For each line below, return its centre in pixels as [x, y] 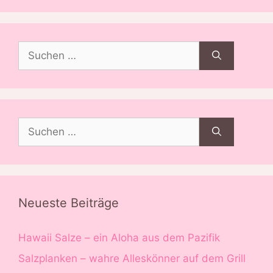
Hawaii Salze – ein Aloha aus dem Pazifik [119, 238]
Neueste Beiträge [69, 203]
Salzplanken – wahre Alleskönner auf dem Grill [132, 258]
